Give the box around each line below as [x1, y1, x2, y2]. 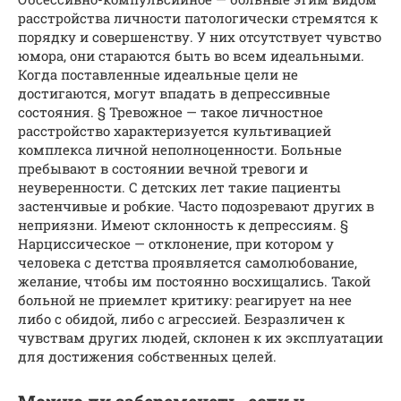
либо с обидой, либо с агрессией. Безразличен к [18, 309, 345, 328]
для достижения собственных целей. [18, 346, 277, 365]
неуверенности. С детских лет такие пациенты [18, 177, 341, 196]
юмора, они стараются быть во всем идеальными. [18, 46, 364, 64]
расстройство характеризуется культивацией [18, 121, 331, 140]
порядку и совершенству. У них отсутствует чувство [18, 27, 381, 46]
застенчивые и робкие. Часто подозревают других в [18, 196, 374, 215]
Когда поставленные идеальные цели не [18, 64, 298, 83]
